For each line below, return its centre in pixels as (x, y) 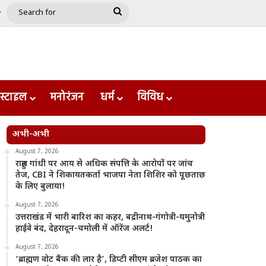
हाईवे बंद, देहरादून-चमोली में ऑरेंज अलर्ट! (85, 229)
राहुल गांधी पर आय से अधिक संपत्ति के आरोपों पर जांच (104, 164)
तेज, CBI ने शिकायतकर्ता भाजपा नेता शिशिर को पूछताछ (111, 175)
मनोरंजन (67, 98)
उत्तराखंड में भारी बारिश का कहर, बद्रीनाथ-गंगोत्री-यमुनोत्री (110, 218)
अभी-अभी (31, 134)
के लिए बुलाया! (41, 187)
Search (136, 12)
